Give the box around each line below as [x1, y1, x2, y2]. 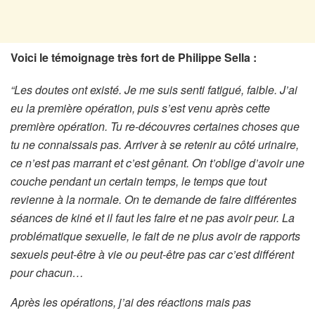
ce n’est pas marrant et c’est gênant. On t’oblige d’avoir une [11, 154, 304, 171]
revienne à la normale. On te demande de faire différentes [11, 191, 297, 207]
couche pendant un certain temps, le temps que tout [11, 172, 266, 189]
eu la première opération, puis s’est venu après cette [11, 99, 270, 116]
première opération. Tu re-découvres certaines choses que [11, 117, 300, 134]
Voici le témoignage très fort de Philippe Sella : [11, 49, 259, 65]
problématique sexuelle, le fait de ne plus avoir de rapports [11, 227, 300, 244]
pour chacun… [11, 264, 84, 281]
